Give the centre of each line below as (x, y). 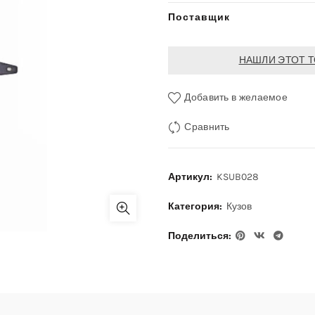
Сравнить (207, 127)
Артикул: (192, 177)
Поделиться (198, 236)
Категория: (197, 206)
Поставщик (199, 17)
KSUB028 (238, 177)
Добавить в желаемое (236, 97)
